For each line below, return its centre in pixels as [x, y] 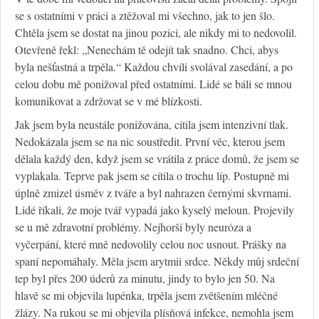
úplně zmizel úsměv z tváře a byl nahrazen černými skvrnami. [153, 193]
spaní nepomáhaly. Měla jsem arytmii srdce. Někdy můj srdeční [157, 261]
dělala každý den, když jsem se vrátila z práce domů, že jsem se [157, 159]
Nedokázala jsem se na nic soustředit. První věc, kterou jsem [150, 142]
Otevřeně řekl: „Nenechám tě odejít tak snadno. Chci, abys [147, 50]
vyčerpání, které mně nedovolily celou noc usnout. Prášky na [151, 244]
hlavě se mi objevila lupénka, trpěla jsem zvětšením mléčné [146, 296]
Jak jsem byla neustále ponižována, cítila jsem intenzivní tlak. [152, 125]
